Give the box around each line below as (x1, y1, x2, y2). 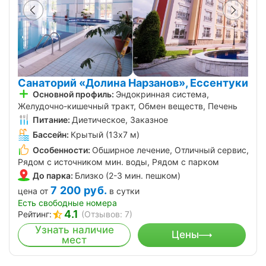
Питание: (33, 115, 70, 125)
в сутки (109, 185, 140, 196)
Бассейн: (33, 129, 69, 140)
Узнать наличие (34, 223, 114, 236)
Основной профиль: (33, 89, 114, 99)
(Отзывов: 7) (81, 208, 132, 219)
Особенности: (33, 144, 90, 155)
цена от (18, 185, 48, 196)
